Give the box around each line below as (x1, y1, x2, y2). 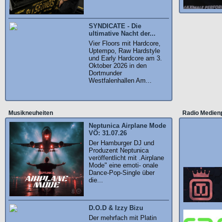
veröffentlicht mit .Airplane (89, 154, 164, 162)
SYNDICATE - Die (89, 22, 141, 30)
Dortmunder (89, 69, 122, 77)
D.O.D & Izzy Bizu (89, 204, 143, 212)
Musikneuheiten (8, 110, 53, 116)
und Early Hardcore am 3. (89, 55, 162, 62)
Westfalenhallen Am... (89, 77, 152, 84)
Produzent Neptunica (89, 147, 149, 154)
